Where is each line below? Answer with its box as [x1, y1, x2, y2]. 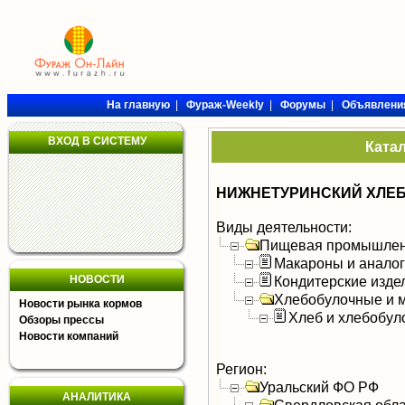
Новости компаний [19, 330, 118, 343]
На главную [106, 99, 170, 111]
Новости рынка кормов [19, 297, 142, 310]
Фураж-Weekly [185, 99, 264, 111]
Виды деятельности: [216, 219, 352, 235]
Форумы [279, 99, 325, 111]
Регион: [216, 361, 267, 377]
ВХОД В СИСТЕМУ [47, 135, 146, 147]
